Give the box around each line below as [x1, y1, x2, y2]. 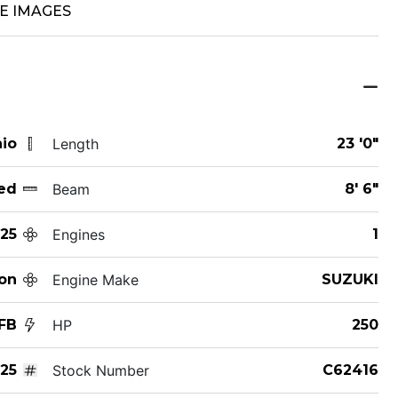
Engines [52, 225, 105, 243]
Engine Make [52, 270, 139, 289]
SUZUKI [321, 270, 378, 288]
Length [52, 134, 99, 153]
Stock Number [52, 361, 149, 379]
